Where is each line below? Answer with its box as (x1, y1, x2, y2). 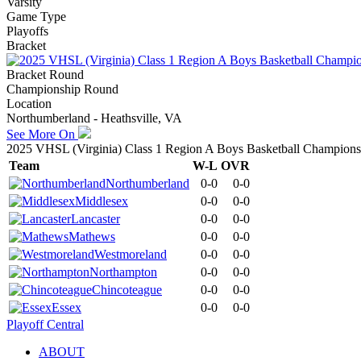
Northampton (89, 264, 157, 279)
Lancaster (71, 211, 120, 226)
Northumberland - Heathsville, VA (6, 110, 182, 125)
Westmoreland (94, 247, 167, 261)
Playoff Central (6, 317, 84, 331)
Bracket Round (6, 67, 84, 81)
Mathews (68, 229, 115, 243)
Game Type (6, 9, 66, 23)
